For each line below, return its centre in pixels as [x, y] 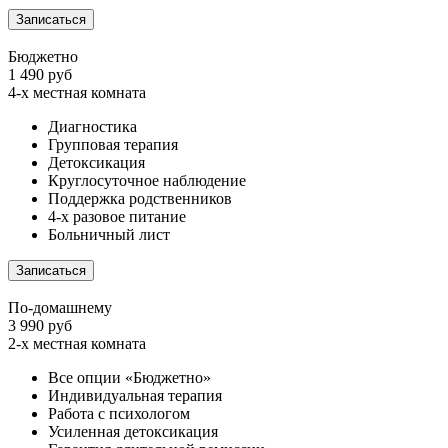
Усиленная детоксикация [133, 431]
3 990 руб [40, 325]
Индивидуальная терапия [135, 395]
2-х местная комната [77, 343]
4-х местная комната [77, 92]
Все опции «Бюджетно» [129, 377]
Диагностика [92, 126]
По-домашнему [60, 307]
